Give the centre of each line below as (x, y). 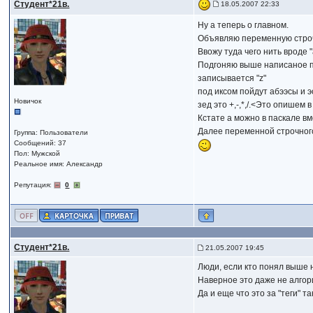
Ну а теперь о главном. (243, 25)
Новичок (28, 101)
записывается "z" (232, 78)
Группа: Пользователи (51, 132)
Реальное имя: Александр (59, 164)
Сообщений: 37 (41, 143)
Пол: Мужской (37, 153)
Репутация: (34, 185)
